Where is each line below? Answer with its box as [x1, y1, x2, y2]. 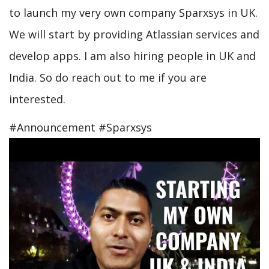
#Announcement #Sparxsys [9, 119, 152, 134]
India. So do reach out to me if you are [9, 70, 207, 85]
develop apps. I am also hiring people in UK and [9, 49, 256, 63]
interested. [9, 92, 65, 106]
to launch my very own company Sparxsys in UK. [9, 5, 258, 20]
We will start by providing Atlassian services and [9, 27, 259, 41]
